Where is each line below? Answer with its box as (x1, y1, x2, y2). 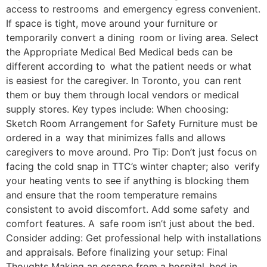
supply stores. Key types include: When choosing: (6, 103, 228, 116)
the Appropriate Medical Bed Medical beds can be (6, 46, 232, 58)
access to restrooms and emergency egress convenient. (6, 3, 260, 15)
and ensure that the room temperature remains (6, 189, 217, 201)
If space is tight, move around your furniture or (6, 17, 218, 30)
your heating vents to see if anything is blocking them (6, 175, 249, 187)
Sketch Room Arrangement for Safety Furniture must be (6, 117, 257, 130)
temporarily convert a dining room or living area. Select (6, 32, 259, 44)
